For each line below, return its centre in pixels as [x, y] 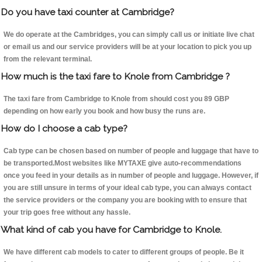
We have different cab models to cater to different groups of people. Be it [124, 252]
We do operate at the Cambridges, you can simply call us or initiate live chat [129, 35]
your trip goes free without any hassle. [67, 213]
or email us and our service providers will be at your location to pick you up [127, 47]
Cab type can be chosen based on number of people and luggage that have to [131, 151]
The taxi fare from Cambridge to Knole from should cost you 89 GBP [116, 99]
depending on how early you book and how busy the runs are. [104, 111]
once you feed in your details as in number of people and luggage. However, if [131, 176]
